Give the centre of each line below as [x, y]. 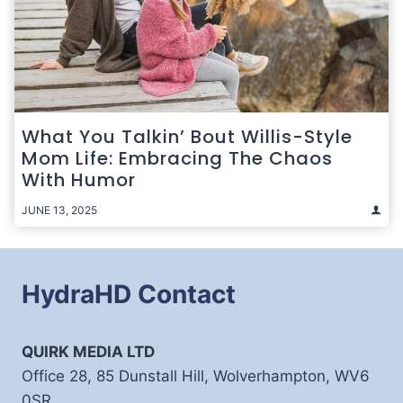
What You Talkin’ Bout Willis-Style [187, 136]
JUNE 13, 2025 [59, 210]
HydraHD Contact [129, 294]
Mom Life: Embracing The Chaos [177, 158]
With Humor [79, 179]
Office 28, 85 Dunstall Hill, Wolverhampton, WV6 [196, 376]
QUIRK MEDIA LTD [88, 352]
